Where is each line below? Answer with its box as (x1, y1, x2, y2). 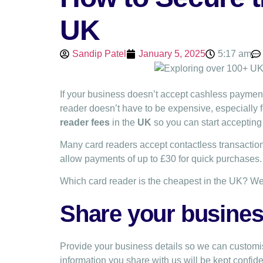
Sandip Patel (72, 48, 126, 59)
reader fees (60, 117, 110, 127)
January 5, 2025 (139, 48, 205, 59)
